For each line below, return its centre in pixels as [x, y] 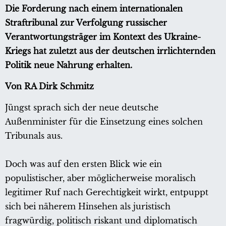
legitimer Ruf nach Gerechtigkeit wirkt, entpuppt [107, 192]
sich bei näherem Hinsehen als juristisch [88, 207]
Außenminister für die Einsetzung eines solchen [104, 122]
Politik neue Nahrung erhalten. [69, 65]
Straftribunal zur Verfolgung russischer [86, 23]
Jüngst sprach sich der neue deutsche [82, 108]
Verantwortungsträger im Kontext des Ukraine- [103, 37]
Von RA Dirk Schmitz [49, 87]
